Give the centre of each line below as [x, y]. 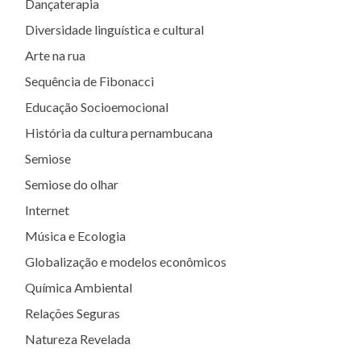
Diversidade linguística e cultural [114, 29]
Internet [47, 210]
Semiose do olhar [72, 184]
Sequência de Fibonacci [89, 81]
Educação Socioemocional [97, 107]
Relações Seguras [73, 313]
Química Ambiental [79, 287]
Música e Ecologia [75, 236]
